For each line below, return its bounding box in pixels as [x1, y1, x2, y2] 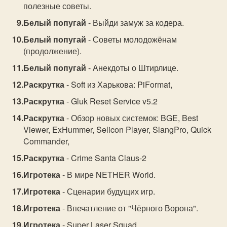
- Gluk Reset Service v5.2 [64, 95, 158, 107]
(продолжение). [23, 45, 82, 57]
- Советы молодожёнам [86, 33, 177, 45]
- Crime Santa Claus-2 [64, 152, 147, 164]
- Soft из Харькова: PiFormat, [64, 79, 173, 90]
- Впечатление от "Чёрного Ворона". [60, 202, 199, 214]
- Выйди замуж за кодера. [86, 17, 184, 28]
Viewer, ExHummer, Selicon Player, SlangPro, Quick [23, 124, 212, 135]
